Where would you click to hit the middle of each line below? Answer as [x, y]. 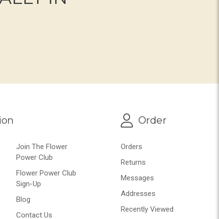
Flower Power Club [46, 173]
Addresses [138, 194]
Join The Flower [42, 147]
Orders [131, 147]
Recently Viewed [147, 209]
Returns [133, 163]
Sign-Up [29, 184]
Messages [137, 178]
